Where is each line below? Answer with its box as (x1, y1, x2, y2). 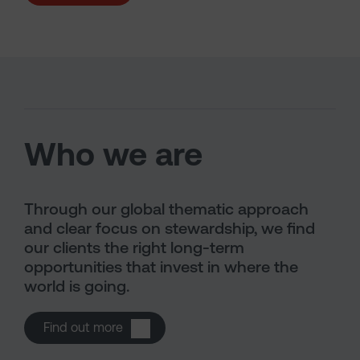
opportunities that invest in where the (24, 257, 298, 276)
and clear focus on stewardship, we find (24, 219, 315, 238)
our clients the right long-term (24, 238, 244, 257)
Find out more (43, 320, 123, 335)
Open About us (122, 319, 211, 334)
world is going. (24, 276, 129, 296)
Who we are (24, 136, 202, 173)
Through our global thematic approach (24, 199, 309, 219)
